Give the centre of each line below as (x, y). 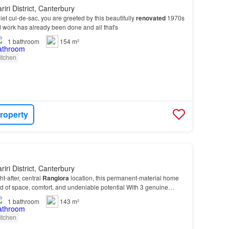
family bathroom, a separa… (64, 195)
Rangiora (55, 178)
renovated (151, 18)
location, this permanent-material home (124, 177)
